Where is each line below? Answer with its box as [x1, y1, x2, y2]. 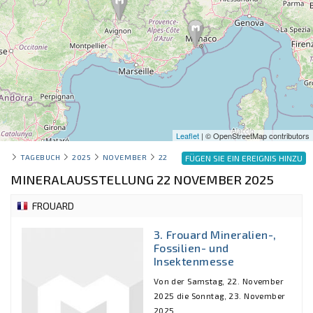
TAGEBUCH [20, 152, 61, 161]
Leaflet [176, 130, 199, 141]
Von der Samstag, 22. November [153, 275, 284, 286]
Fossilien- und [153, 240, 229, 254]
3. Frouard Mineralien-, [153, 227, 277, 241]
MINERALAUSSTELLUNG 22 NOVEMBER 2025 [10, 171, 274, 187]
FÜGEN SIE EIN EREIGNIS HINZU [185, 153, 303, 163]
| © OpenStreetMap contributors [199, 130, 310, 141]
